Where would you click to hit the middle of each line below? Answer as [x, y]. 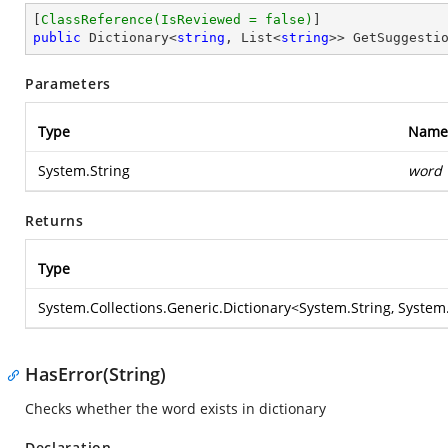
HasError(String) [95, 374]
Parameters [68, 83]
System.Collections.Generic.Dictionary [164, 307]
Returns [54, 220]
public [57, 37]
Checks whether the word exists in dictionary [175, 408]
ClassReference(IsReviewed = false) [177, 19]
